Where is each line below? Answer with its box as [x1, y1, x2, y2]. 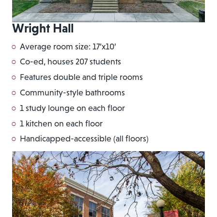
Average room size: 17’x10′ [20, 41, 116, 51]
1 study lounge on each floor [20, 103, 125, 113]
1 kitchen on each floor [20, 118, 103, 128]
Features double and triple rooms [20, 72, 143, 82]
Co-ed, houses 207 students [20, 57, 121, 67]
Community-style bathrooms [20, 87, 125, 97]
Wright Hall [12, 20, 74, 35]
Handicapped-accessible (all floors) [20, 134, 149, 144]
